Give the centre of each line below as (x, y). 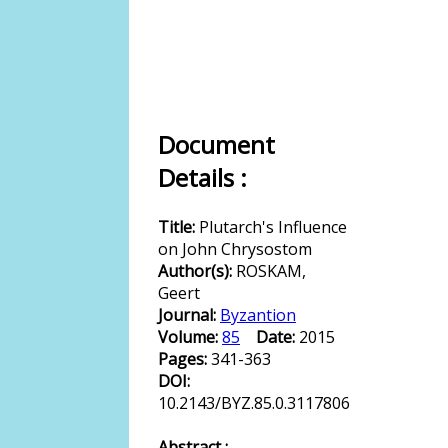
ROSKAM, (271, 271)
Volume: (190, 337)
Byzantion (258, 315)
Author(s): (197, 271)
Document (216, 144)
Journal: (189, 315)
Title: (178, 227)
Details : (202, 177)
